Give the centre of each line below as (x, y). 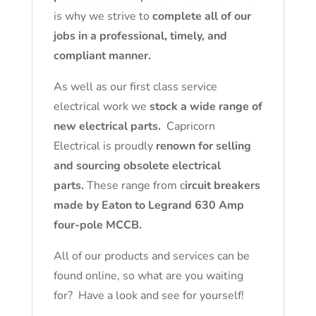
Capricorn (188, 126)
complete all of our (201, 16)
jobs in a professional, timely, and (140, 36)
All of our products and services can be (151, 256)
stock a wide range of (206, 107)
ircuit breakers (222, 186)
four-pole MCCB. (97, 225)
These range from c (134, 186)
